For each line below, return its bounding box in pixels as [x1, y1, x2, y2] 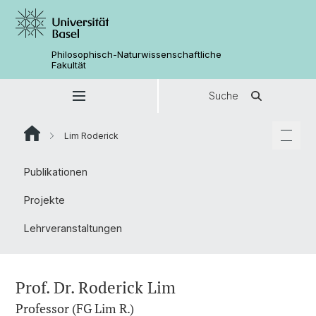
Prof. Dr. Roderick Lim [16, 276, 176, 298]
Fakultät [51, 59, 87, 71]
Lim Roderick [62, 130, 119, 141]
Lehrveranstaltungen [24, 222, 122, 234]
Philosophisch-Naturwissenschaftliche [51, 49, 222, 60]
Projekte [24, 194, 65, 206]
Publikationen [24, 166, 87, 178]
